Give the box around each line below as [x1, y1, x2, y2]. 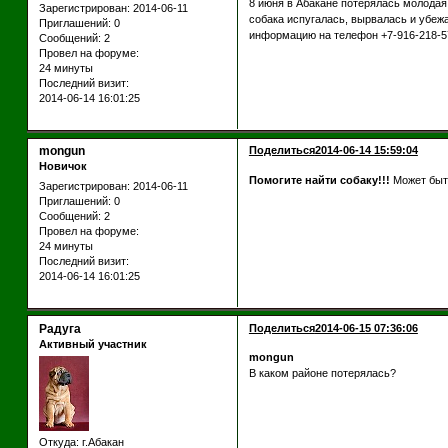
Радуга [38, 321, 81, 336]
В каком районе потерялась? [248, 367, 396, 380]
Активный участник [38, 337, 147, 350]
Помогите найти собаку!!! [248, 173, 390, 186]
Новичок [38, 160, 87, 173]
